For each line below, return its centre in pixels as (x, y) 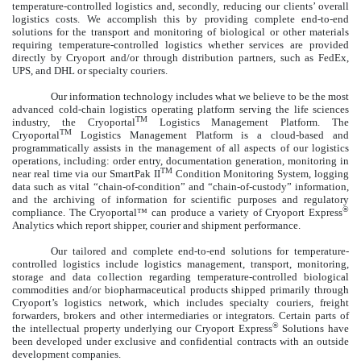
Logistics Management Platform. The (248, 122)
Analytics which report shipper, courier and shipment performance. (156, 225)
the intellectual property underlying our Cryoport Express (142, 328)
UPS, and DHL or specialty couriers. (90, 70)
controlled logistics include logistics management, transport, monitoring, (180, 263)
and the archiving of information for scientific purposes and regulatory (180, 199)
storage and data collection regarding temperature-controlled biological (180, 276)
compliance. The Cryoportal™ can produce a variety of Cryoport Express (177, 212)
